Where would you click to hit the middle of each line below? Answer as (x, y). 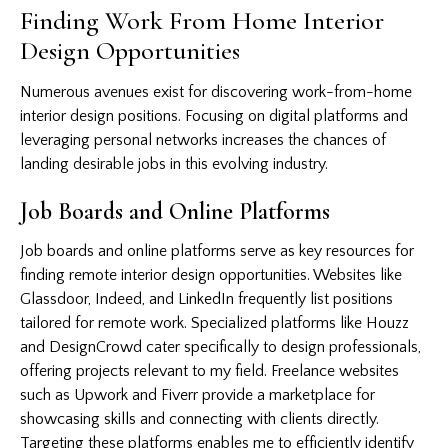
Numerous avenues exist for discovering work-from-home (216, 91)
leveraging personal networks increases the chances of (203, 139)
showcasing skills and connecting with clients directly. (199, 418)
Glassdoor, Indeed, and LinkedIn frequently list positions (206, 298)
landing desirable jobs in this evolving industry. (174, 163)
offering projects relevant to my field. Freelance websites (209, 370)
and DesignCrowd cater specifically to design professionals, (220, 346)
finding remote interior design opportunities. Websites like (211, 274)
